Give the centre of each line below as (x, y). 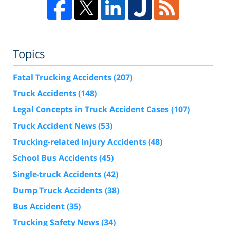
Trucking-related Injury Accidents (80, 142)
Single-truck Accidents (58, 174)
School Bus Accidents (56, 158)
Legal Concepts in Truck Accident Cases (92, 110)
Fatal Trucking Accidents (63, 77)
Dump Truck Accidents (59, 190)
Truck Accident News (55, 126)
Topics (29, 54)
